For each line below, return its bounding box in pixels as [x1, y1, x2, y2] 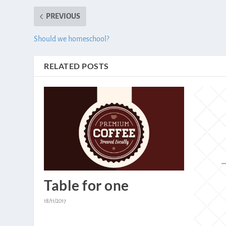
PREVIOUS [46, 12, 81, 20]
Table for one [44, 177, 129, 194]
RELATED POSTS [44, 61, 109, 71]
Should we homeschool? [34, 34, 109, 43]
